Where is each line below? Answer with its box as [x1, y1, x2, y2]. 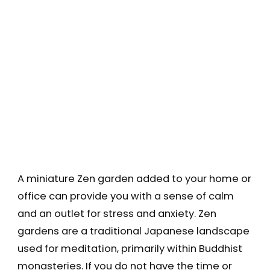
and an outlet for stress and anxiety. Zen [17, 207, 216, 221]
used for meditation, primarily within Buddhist [17, 242, 242, 256]
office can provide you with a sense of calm [17, 189, 234, 204]
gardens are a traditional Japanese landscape [17, 224, 250, 239]
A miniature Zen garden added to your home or [17, 172, 251, 186]
